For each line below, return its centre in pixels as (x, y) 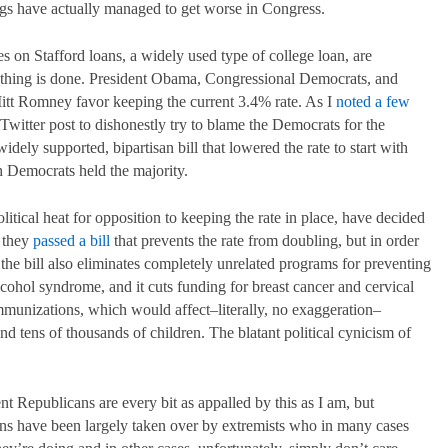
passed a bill (71, 240)
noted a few (373, 101)
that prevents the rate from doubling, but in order (264, 240)
